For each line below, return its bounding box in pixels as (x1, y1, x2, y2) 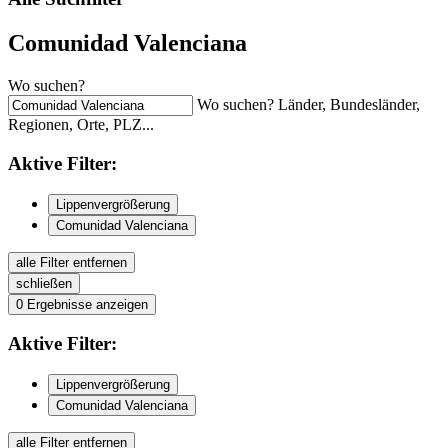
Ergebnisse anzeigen (27, 296, 148, 312)
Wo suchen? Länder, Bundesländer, (197, 96, 420, 114)
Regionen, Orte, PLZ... (8, 116, 154, 134)
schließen (16, 275, 72, 291)
